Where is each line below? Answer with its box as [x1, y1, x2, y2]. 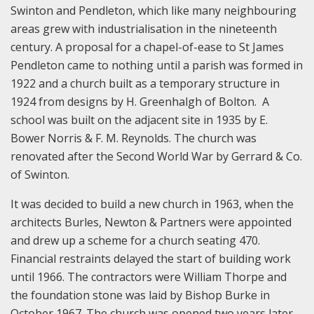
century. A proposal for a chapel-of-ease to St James [11, 39, 284, 55]
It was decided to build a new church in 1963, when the [11, 196, 294, 212]
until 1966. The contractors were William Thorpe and [11, 268, 287, 285]
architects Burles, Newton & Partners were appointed [11, 214, 292, 230]
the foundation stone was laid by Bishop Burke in [11, 287, 270, 303]
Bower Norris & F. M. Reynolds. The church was [11, 130, 257, 146]
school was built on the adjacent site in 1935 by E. [11, 111, 268, 128]
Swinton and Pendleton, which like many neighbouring [11, 2, 296, 18]
